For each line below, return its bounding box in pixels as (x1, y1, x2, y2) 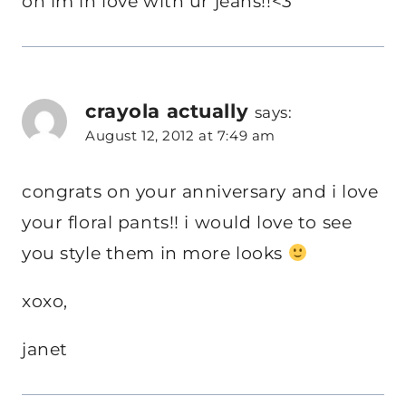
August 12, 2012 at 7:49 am (85, 126, 275, 144)
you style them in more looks (22, 242, 288, 264)
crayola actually (85, 98, 249, 122)
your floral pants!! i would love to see (22, 211, 353, 233)
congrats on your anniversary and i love (22, 180, 379, 202)
